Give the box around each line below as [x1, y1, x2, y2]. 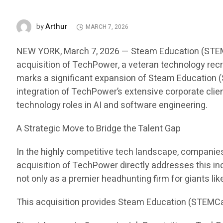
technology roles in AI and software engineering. [16, 99, 208, 112]
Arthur [45, 21, 68, 32]
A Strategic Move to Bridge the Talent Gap [16, 122, 181, 136]
